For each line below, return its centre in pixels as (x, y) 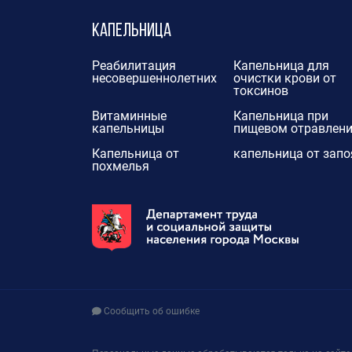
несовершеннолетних (154, 79)
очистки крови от (284, 79)
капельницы (128, 129)
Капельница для (281, 66)
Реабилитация (134, 66)
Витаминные (129, 116)
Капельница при (280, 116)
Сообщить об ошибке (150, 312)
